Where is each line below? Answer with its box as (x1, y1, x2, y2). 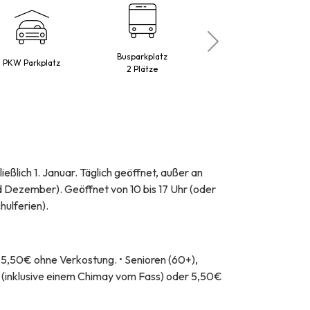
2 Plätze (127, 64, 158, 75)
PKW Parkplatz (3, 57, 61, 69)
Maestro (237, 57, 270, 69)
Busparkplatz (117, 51, 168, 62)
